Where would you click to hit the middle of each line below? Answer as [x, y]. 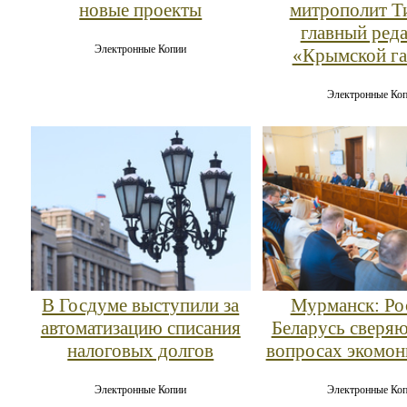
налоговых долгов [141, 351]
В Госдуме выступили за [141, 306]
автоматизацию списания [140, 328]
